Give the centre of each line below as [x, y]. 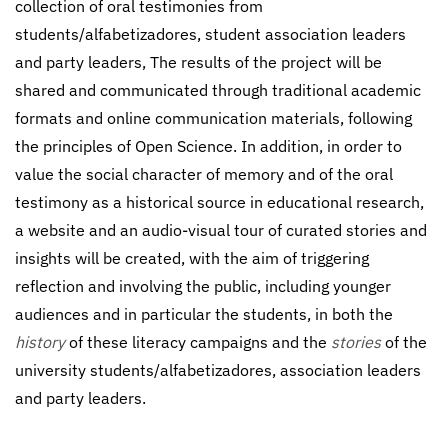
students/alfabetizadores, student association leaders [210, 34]
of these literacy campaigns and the [198, 342]
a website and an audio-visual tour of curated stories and [221, 230]
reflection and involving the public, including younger [203, 286]
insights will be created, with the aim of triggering [192, 258]
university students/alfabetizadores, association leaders [218, 370]
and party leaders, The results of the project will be [198, 62]
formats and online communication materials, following [213, 118]
